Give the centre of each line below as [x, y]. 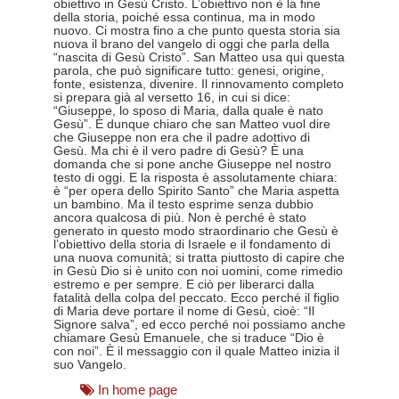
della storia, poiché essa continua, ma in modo [184, 17]
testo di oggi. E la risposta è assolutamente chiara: [195, 177]
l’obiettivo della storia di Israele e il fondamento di [192, 244]
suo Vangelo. [90, 364]
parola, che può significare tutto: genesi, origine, [189, 70]
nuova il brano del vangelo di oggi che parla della [191, 44]
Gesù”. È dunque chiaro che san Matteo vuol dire [192, 124]
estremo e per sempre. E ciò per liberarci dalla [184, 284]
